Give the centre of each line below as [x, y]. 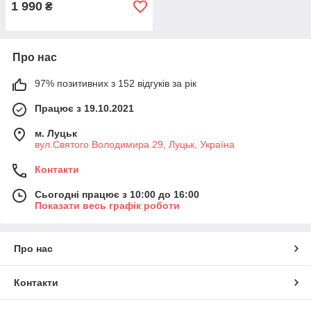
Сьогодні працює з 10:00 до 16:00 [117, 194]
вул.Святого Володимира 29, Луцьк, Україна [135, 144]
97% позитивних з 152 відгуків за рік [116, 83]
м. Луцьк [56, 133]
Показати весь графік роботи [107, 205]
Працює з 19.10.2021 [84, 108]
